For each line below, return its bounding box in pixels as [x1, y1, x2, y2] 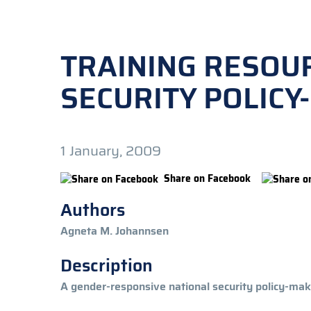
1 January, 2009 [60, 140, 161, 162]
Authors [60, 196, 125, 224]
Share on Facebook [164, 171, 251, 186]
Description [60, 251, 153, 279]
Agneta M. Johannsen [60, 221, 169, 239]
